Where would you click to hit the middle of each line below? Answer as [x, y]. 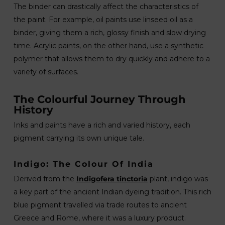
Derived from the [45, 179]
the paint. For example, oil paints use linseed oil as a [103, 20]
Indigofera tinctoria [112, 179]
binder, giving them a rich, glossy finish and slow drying [109, 33]
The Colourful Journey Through [99, 99]
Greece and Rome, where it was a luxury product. [99, 218]
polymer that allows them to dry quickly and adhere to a [111, 59]
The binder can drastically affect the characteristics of [106, 7]
